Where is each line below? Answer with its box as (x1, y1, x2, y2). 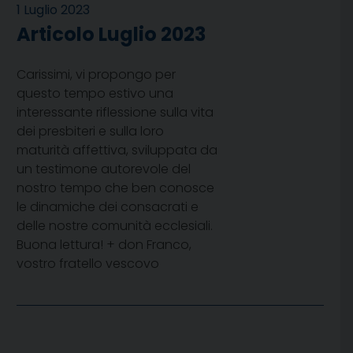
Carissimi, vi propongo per (17, 65, 176, 84)
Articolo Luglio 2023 (17, 21, 206, 48)
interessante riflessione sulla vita (17, 103, 214, 122)
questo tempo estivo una (17, 84, 173, 103)
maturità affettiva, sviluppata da (17, 141, 217, 160)
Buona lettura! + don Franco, (17, 236, 191, 255)
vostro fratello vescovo (17, 255, 159, 273)
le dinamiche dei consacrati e (17, 198, 199, 217)
